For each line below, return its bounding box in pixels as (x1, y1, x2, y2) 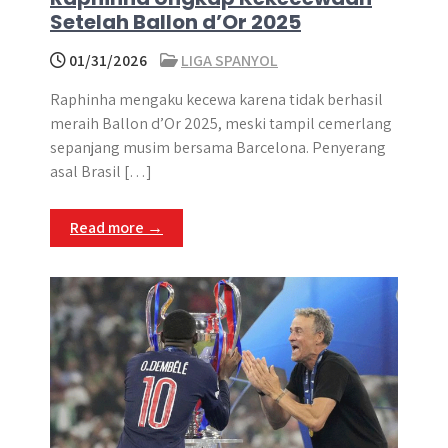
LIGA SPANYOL (181, 50, 278, 71)
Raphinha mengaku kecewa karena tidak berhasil (50, 89, 383, 110)
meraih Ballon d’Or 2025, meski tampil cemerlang (50, 113, 392, 134)
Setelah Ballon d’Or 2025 (50, 8, 301, 36)
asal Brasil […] (50, 161, 152, 182)
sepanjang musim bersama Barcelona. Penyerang (50, 137, 386, 158)
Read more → (70, 217, 163, 238)
